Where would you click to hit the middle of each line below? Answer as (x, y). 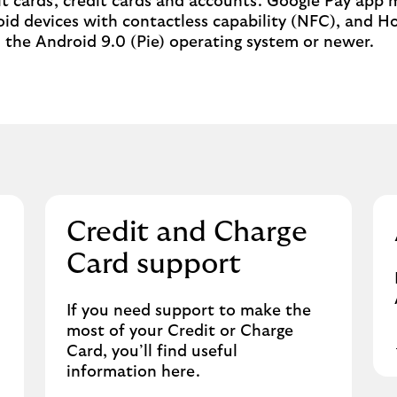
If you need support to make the (188, 311)
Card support (153, 264)
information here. (133, 372)
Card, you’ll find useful (152, 352)
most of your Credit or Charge (179, 331)
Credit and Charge (187, 232)
